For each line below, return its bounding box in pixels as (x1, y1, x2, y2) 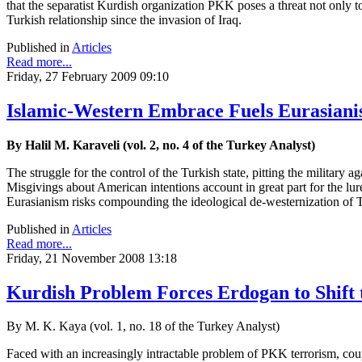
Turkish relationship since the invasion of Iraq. (6, 12, 242, 27)
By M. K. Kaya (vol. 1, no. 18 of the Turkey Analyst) (6, 319, 283, 334)
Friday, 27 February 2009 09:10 (6, 69, 169, 83)
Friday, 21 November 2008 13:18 (6, 250, 177, 265)
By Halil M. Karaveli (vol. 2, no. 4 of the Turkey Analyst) (6, 137, 315, 152)
